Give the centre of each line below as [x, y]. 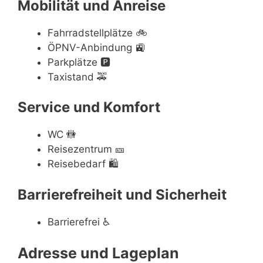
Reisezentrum [80, 149]
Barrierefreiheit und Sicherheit [122, 194]
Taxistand [71, 77]
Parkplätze [73, 62]
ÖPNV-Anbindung [90, 47]
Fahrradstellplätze [90, 33]
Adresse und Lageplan [98, 253]
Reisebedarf [77, 164]
